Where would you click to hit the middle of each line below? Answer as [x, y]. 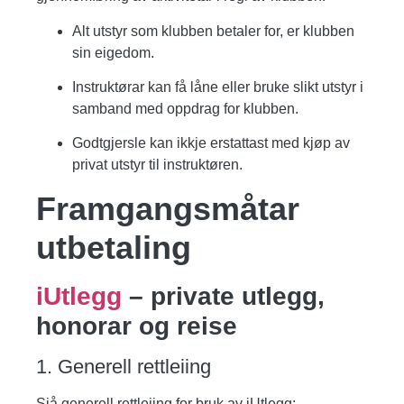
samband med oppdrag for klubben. [185, 108]
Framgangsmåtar [168, 208]
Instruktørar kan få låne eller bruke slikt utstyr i [218, 87]
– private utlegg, [223, 296]
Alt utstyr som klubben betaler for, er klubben [213, 31]
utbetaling [114, 247]
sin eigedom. [113, 52]
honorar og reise [137, 326]
